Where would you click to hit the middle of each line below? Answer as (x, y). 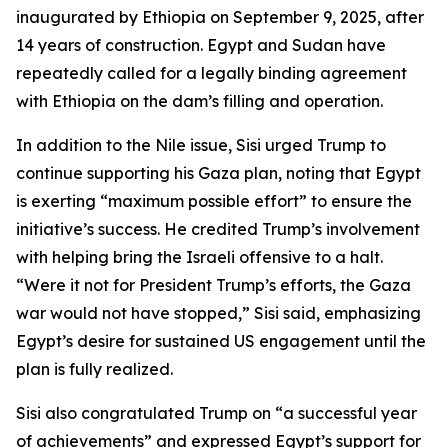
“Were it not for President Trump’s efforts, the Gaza (213, 285)
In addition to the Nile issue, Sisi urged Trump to (201, 145)
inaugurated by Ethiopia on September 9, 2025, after (220, 17)
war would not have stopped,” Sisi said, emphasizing (218, 313)
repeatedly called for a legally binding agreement (211, 73)
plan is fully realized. (94, 369)
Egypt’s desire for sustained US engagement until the (221, 341)
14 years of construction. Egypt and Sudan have (201, 45)
